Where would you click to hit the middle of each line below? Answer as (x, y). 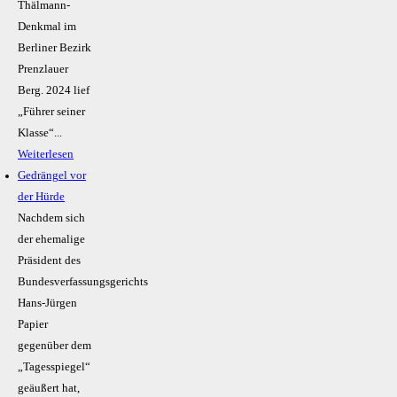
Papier (33, 325)
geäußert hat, (49, 389)
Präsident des (49, 261)
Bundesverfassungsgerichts (83, 282)
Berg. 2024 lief (54, 91)
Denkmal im (47, 27)
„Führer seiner (51, 112)
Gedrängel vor (52, 176)
